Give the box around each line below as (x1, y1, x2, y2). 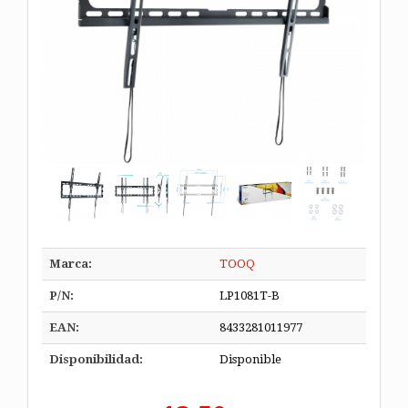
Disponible (219, 352, 281, 366)
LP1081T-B (219, 288, 280, 302)
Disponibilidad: (49, 352, 143, 366)
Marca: (49, 256, 92, 270)
